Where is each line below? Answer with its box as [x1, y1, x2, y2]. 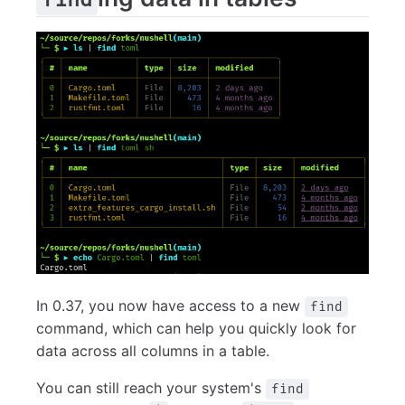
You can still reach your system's [36, 379, 266, 398]
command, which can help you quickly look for [36, 319, 356, 338]
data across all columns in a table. [36, 342, 269, 361]
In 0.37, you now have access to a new [36, 297, 305, 316]
